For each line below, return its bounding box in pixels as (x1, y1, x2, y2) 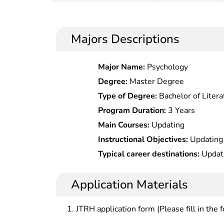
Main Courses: (98, 119, 150, 130)
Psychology (145, 61, 188, 72)
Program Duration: (98, 104, 166, 116)
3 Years (166, 104, 195, 116)
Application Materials (71, 176, 188, 192)
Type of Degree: (98, 90, 157, 101)
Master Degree (127, 75, 184, 87)
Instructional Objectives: (98, 133, 188, 145)
